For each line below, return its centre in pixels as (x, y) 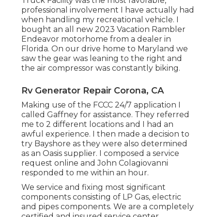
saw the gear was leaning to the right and (102, 58)
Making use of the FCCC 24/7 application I (101, 105)
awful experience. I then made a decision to (105, 134)
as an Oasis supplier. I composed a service (100, 153)
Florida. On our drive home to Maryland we (105, 48)
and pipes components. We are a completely (108, 206)
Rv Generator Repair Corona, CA (93, 90)
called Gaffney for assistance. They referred (105, 114)
